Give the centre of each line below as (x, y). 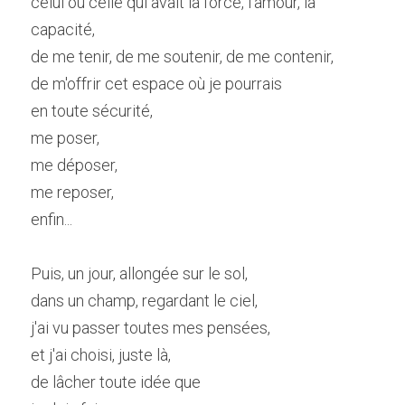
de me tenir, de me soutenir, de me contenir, (182, 57)
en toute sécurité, (92, 111)
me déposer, (74, 165)
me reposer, (72, 192)
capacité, (63, 29)
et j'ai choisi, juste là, (101, 355)
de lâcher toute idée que (116, 382)
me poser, (65, 138)
